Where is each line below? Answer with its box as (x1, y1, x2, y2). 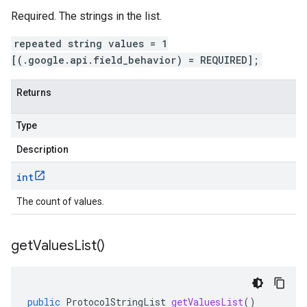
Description (16, 144, 69, 155)
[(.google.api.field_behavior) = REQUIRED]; (11, 53, 259, 66)
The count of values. (16, 196, 104, 207)
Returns (16, 87, 51, 98)
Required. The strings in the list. (11, 10, 162, 23)
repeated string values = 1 (14, 37, 168, 50)
